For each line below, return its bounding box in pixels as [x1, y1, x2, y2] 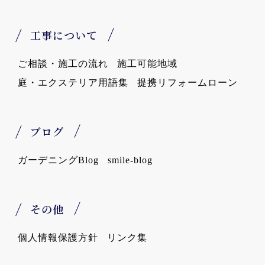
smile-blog [108, 155, 153, 166]
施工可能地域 [117, 59, 177, 69]
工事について [30, 27, 98, 43]
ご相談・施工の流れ [18, 59, 108, 69]
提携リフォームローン [137, 77, 238, 88]
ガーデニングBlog [18, 155, 99, 166]
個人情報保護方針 [18, 232, 98, 243]
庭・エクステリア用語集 [18, 77, 128, 88]
